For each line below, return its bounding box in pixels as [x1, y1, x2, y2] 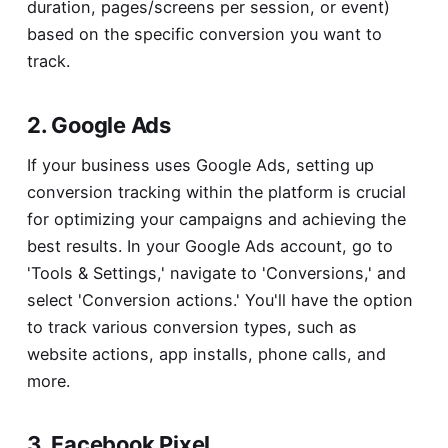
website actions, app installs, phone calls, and [26, 343, 386, 364]
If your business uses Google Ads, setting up [26, 154, 374, 175]
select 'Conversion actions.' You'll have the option [26, 289, 413, 310]
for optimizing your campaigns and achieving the [26, 208, 406, 229]
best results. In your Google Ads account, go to [26, 235, 393, 256]
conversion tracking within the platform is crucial [26, 181, 406, 202]
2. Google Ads [26, 111, 172, 138]
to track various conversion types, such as [26, 316, 357, 337]
